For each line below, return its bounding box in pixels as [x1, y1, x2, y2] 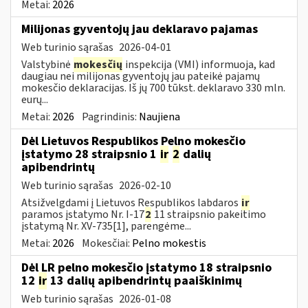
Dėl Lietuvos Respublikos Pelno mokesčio [21, 132, 245, 150]
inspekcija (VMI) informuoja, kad [123, 56, 275, 72]
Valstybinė [21, 56, 73, 72]
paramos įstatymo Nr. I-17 [21, 206, 144, 222]
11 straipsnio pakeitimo [152, 206, 266, 222]
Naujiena [139, 109, 180, 124]
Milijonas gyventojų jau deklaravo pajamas [21, 20, 258, 38]
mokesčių [74, 56, 122, 72]
